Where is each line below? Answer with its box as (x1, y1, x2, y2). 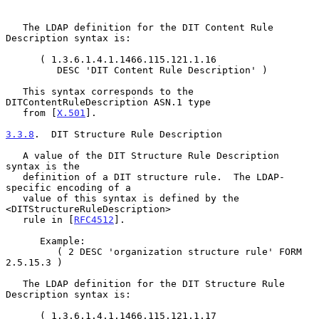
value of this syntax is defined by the (6, 192, 23, 204)
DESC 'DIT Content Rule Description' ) (6, 64, 57, 75)
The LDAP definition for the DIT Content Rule (6, 21, 23, 33)
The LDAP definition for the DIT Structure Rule (6, 278, 23, 289)
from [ (23, 107, 57, 118)
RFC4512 (74, 214, 114, 225)
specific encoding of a (6, 182, 131, 193)
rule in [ (23, 214, 74, 225)
